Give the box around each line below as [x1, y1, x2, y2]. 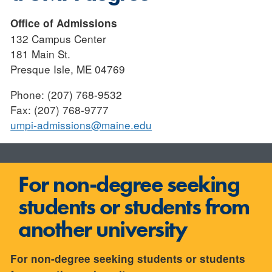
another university [18, 214, 188, 243]
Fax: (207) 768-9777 [10, 102, 109, 118]
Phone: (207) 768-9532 [10, 87, 123, 103]
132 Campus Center [10, 31, 107, 47]
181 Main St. [10, 46, 71, 62]
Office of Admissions [10, 16, 118, 31]
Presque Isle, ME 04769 [10, 61, 126, 77]
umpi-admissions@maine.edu [10, 117, 152, 133]
